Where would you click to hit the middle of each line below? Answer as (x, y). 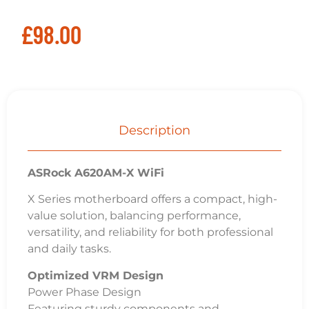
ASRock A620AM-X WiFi (96, 173)
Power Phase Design (84, 292)
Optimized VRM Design (96, 275)
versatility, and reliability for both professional (150, 232)
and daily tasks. (69, 249)
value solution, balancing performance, (134, 216)
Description (154, 130)
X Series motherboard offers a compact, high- (152, 199)
